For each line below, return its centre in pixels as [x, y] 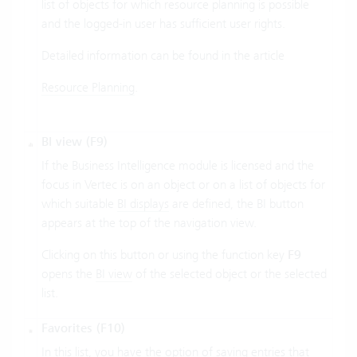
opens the [69, 273]
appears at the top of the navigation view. [149, 222]
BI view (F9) [75, 141]
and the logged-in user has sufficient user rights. [163, 23]
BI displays [143, 203]
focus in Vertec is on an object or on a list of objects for [183, 184]
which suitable [79, 203]
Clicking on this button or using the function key [165, 254]
